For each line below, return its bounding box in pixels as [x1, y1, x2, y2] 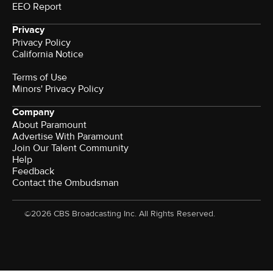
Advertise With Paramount [12, 130, 123, 143]
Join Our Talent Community [12, 141, 129, 154]
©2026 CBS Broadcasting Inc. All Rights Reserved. [24, 208, 215, 219]
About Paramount [12, 118, 87, 131]
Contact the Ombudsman [12, 176, 119, 189]
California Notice [12, 48, 83, 60]
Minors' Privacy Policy [12, 82, 104, 95]
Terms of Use [12, 71, 67, 83]
